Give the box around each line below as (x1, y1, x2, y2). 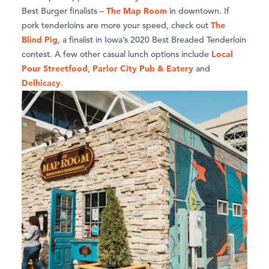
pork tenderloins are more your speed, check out (22, 22, 211, 31)
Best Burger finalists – (22, 7, 106, 16)
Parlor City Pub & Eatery (92, 63, 193, 74)
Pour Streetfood (22, 63, 88, 74)
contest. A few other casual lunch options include (22, 50, 211, 59)
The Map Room (106, 5, 167, 17)
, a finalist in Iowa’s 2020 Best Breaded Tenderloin (58, 36, 246, 45)
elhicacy (28, 77, 61, 89)
